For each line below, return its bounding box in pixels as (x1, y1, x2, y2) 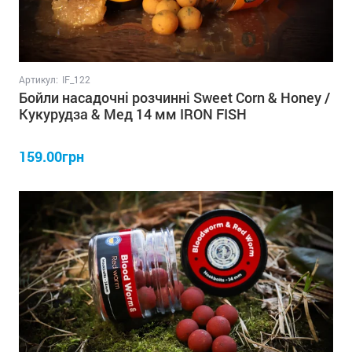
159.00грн (19, 146, 84, 166)
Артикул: (19, 72, 58, 86)
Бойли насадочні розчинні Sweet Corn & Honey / (19, 87, 330, 107)
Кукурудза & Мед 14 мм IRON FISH (19, 104, 247, 123)
